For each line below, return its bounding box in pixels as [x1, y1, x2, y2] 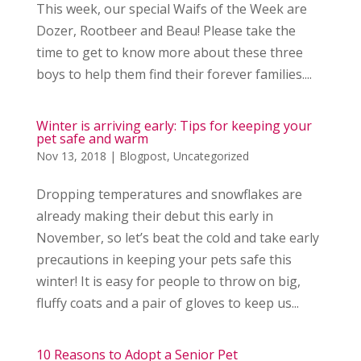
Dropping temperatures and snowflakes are [35, 185, 302, 203]
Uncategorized [172, 148, 249, 164]
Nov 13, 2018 [35, 148, 106, 164]
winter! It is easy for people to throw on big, [35, 272, 301, 290]
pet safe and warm [35, 130, 148, 147]
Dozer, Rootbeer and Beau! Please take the [35, 22, 296, 39]
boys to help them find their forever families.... [35, 65, 312, 83]
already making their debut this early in [35, 207, 273, 225]
